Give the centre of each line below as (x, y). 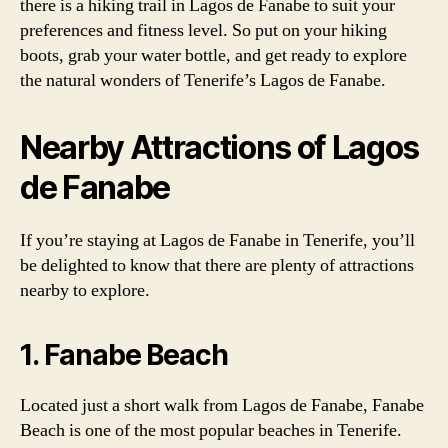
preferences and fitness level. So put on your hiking (203, 30)
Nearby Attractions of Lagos (220, 147)
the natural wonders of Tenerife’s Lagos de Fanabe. (203, 80)
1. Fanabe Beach (124, 355)
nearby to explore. (85, 290)
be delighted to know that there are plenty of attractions (217, 265)
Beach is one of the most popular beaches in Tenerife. (211, 430)
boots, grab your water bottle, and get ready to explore (213, 55)
